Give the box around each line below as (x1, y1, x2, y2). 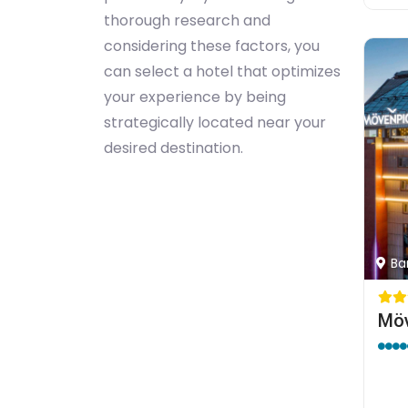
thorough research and (104, 10, 270, 31)
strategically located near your (104, 112, 326, 133)
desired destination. (104, 138, 243, 158)
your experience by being (104, 87, 286, 107)
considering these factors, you (104, 36, 320, 56)
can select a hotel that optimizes (104, 61, 341, 82)
